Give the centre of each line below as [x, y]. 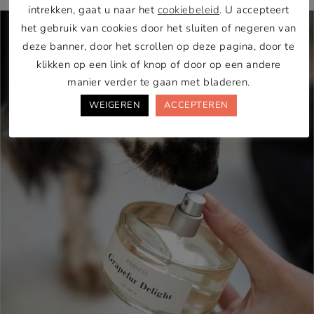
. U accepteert [254, 9]
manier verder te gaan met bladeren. [159, 82]
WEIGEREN [115, 105]
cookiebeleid [189, 9]
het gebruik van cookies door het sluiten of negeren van [159, 28]
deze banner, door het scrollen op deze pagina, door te [159, 46]
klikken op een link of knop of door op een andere [159, 64]
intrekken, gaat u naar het [93, 9]
